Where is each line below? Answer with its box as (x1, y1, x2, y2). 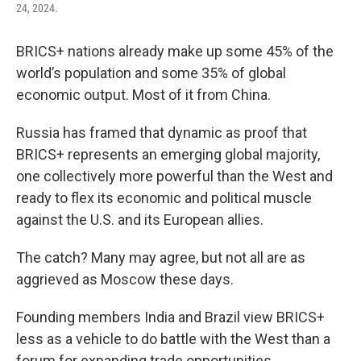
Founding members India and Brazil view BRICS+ (16, 309, 325, 326)
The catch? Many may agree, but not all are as (16, 249, 305, 266)
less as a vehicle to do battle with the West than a (16, 330, 330, 347)
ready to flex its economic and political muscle (16, 189, 312, 206)
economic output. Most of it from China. (16, 86, 271, 103)
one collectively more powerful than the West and (16, 168, 333, 185)
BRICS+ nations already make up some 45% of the (16, 43, 334, 60)
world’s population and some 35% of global (16, 64, 286, 81)
